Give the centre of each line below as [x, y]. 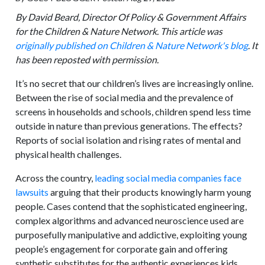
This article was [192, 31]
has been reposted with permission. [87, 59]
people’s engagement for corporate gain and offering [122, 249]
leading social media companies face [168, 178]
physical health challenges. [69, 154]
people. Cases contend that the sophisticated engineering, [131, 206]
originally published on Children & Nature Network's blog [132, 45]
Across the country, [55, 178]
